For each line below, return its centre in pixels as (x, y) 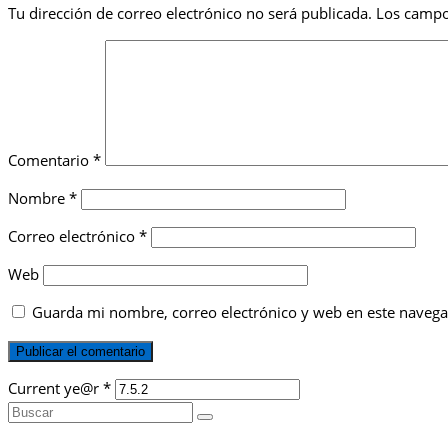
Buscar (30, 410)
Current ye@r (55, 388)
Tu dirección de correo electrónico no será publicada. (190, 13)
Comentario (50, 160)
